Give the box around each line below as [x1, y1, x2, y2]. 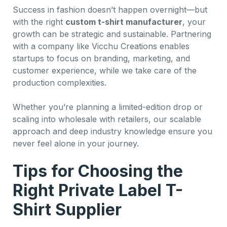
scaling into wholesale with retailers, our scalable [13, 113, 201, 124]
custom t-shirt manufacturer [65, 16, 182, 27]
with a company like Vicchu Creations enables [13, 41, 190, 51]
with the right [13, 16, 65, 27]
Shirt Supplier [13, 199, 122, 219]
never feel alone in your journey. [13, 138, 139, 148]
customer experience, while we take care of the [13, 65, 197, 75]
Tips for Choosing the [13, 161, 183, 181]
